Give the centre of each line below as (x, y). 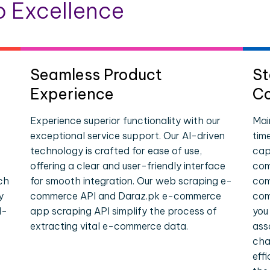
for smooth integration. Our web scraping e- (131, 181)
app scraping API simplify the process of (124, 211)
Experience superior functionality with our (126, 121)
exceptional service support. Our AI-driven (128, 136)
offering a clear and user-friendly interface (128, 166)
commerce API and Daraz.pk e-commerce (126, 196)
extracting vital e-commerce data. (109, 226)
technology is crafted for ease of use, (116, 151)
